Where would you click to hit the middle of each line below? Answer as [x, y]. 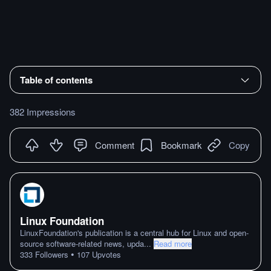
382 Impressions [43, 111]
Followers [51, 254]
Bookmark [181, 145]
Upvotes [105, 254]
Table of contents [56, 80]
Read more [173, 243]
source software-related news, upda [82, 243]
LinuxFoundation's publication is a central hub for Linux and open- [134, 233]
